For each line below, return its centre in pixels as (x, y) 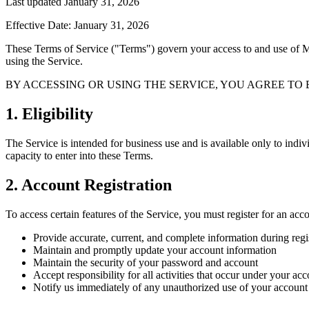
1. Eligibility (49, 113)
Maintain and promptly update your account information (155, 250)
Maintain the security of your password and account (146, 262)
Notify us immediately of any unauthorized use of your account (170, 287)
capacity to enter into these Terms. (79, 155)
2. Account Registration (89, 185)
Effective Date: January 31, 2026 (77, 25)
